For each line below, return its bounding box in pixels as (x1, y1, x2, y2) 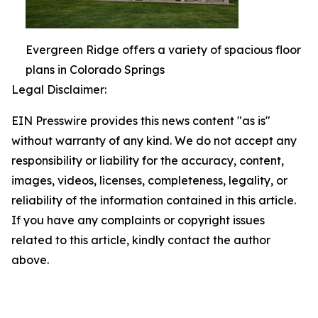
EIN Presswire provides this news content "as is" (11, 114, 270, 128)
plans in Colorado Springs (26, 62, 165, 77)
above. (11, 253, 49, 267)
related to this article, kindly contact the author (11, 233, 270, 247)
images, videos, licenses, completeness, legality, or (11, 173, 287, 187)
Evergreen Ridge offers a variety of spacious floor (26, 43, 301, 57)
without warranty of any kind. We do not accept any (11, 133, 297, 148)
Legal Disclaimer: (11, 82, 106, 97)
